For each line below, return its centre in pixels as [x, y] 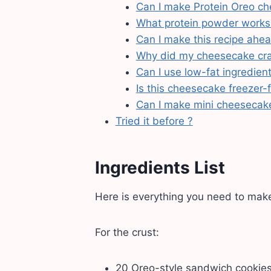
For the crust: [127, 233]
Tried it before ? [154, 121]
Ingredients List [160, 168]
